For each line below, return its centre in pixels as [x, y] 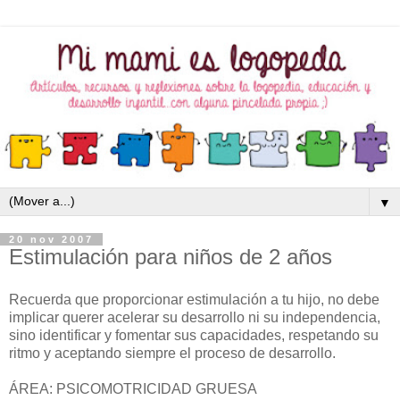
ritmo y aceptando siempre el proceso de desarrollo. [172, 353]
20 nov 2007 [51, 240]
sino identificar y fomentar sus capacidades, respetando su [194, 335]
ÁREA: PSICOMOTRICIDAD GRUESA [133, 388]
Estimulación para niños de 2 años [171, 257]
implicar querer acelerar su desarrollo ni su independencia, [195, 317]
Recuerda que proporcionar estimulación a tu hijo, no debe [194, 299]
